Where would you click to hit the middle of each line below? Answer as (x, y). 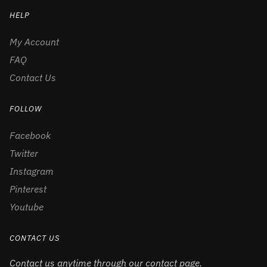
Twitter (24, 153)
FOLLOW (26, 108)
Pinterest (28, 189)
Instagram (32, 171)
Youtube (27, 207)
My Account (34, 41)
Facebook (30, 135)
